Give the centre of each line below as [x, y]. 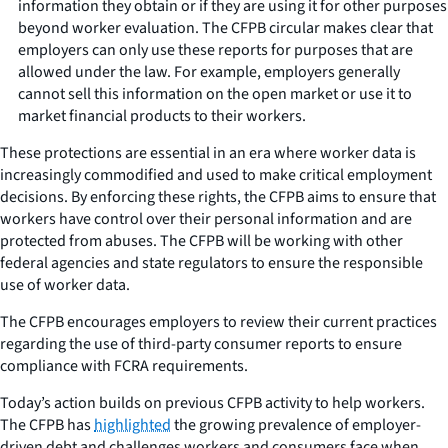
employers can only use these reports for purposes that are [215, 49]
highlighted [132, 424]
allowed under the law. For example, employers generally [209, 71]
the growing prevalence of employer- [296, 424]
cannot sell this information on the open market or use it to [215, 93]
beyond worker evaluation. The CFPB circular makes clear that [225, 27]
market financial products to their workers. [162, 115]
